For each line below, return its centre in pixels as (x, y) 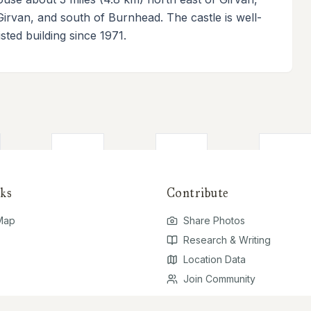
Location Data (215, 259)
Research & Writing (227, 239)
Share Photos (214, 220)
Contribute (198, 193)
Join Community (219, 278)
